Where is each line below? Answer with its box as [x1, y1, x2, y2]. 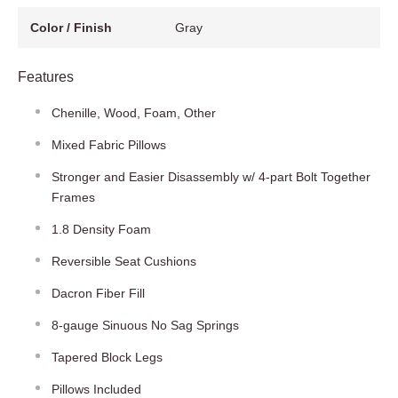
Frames [52, 189, 95, 204]
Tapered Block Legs [52, 349, 163, 364]
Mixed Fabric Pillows [52, 137, 166, 152]
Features [18, 68, 74, 84]
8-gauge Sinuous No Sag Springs [52, 317, 239, 332]
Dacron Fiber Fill [52, 285, 145, 300]
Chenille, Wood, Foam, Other [52, 105, 216, 120]
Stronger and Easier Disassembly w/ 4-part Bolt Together [52, 169, 370, 184]
